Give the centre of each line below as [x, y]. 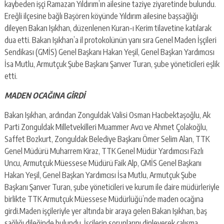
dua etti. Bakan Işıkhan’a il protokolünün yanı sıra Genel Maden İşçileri [110, 40]
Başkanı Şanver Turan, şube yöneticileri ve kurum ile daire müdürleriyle [112, 187]
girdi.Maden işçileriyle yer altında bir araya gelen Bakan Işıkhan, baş [105, 211]
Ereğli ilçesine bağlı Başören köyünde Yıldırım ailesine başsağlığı [101, 16]
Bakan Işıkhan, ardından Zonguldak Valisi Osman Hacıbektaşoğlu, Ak [107, 115]
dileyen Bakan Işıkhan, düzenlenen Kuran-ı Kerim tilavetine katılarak [108, 28]
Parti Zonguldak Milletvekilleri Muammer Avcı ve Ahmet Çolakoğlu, [106, 127]
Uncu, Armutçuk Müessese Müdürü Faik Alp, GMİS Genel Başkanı [103, 163]
